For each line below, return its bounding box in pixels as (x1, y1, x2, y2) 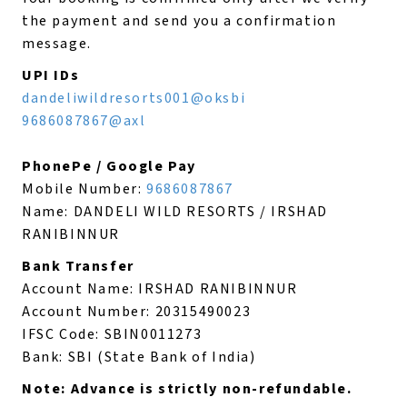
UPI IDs (22, 65, 80, 85)
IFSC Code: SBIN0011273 (22, 324, 203, 344)
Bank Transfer (22, 256, 139, 276)
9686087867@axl (22, 111, 146, 131)
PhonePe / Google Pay (22, 156, 196, 176)
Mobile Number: (22, 179, 146, 199)
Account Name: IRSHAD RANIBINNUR (22, 279, 298, 299)
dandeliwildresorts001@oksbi (22, 88, 246, 108)
